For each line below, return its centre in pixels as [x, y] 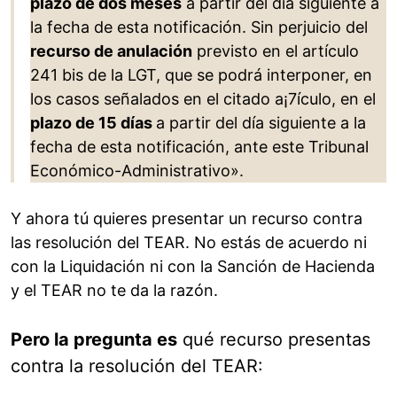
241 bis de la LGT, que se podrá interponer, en [201, 75]
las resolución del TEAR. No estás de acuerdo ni [189, 243]
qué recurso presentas [274, 340]
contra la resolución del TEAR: [137, 366]
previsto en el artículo [276, 51]
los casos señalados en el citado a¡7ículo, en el [203, 99]
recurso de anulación [111, 51]
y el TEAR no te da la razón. [114, 291]
